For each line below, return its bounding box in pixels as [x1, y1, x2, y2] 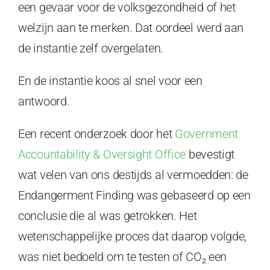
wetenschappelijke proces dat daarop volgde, [18, 228, 247, 243]
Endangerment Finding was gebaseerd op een [18, 187, 251, 202]
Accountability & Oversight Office [18, 146, 186, 162]
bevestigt [186, 146, 235, 162]
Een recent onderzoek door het [18, 126, 175, 141]
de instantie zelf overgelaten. [18, 40, 163, 55]
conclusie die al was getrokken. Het [18, 208, 197, 223]
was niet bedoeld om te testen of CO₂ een [18, 249, 227, 264]
